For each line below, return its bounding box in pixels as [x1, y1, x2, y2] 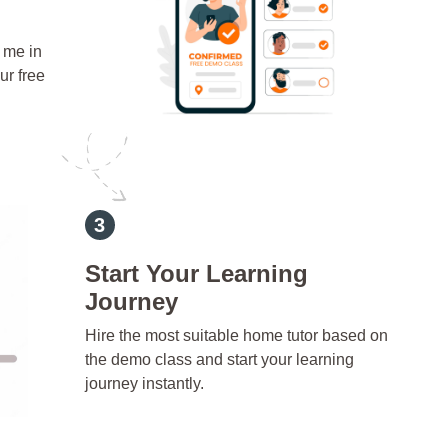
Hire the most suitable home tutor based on [84, 326, 388, 344]
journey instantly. [84, 374, 204, 392]
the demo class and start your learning [84, 350, 354, 368]
